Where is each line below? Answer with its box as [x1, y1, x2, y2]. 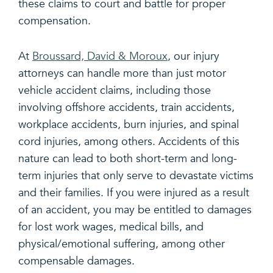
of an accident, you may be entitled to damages [18, 203, 252, 216]
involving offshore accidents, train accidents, [18, 101, 235, 114]
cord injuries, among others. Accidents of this [18, 135, 239, 148]
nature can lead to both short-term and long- [18, 152, 237, 165]
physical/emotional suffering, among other [18, 237, 225, 250]
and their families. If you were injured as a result [18, 186, 249, 199]
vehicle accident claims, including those [18, 83, 211, 97]
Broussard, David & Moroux [32, 49, 168, 63]
